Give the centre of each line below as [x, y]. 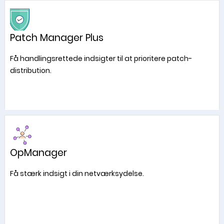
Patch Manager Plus [56, 38]
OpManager [38, 153]
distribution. [30, 70]
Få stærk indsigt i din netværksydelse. [77, 173]
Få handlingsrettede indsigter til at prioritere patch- [101, 58]
